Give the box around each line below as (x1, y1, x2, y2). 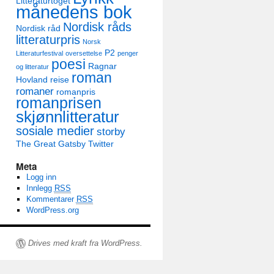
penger (117, 50, 138, 57)
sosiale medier (16, 124, 94, 138)
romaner (16, 85, 54, 97)
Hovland (16, 75, 48, 84)
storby (97, 125, 125, 138)
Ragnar (88, 61, 117, 71)
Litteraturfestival (16, 50, 63, 57)
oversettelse (65, 50, 102, 57)
